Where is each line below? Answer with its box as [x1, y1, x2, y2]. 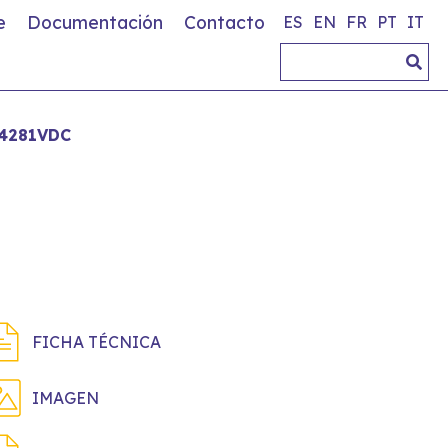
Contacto [184, 11, 265, 33]
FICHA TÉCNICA [32, 332, 161, 352]
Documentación [27, 11, 163, 33]
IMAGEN [32, 388, 99, 408]
